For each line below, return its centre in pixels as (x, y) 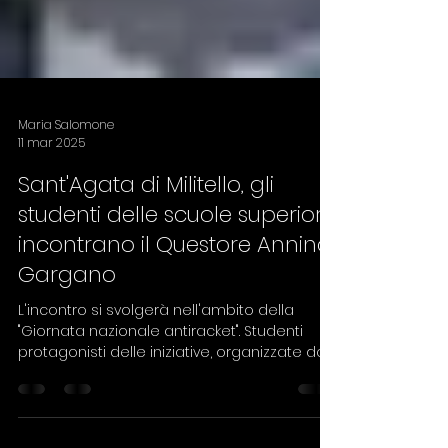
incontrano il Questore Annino (174, 307)
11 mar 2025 (51, 205)
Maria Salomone (66, 187)
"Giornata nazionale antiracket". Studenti (160, 394)
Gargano (67, 337)
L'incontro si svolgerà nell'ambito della (156, 373)
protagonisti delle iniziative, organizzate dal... (175, 415)
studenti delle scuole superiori (172, 277)
